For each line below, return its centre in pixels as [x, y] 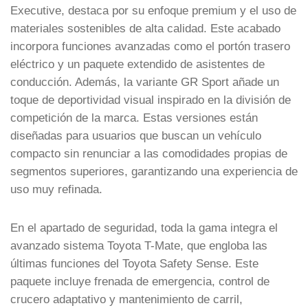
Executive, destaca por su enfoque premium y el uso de [153, 10]
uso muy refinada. [56, 189]
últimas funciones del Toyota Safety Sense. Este [134, 263]
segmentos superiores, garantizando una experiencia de [154, 171]
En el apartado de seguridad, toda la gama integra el [144, 227]
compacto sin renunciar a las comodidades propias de [149, 153]
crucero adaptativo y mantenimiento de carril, [126, 299]
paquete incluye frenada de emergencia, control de [140, 281]
